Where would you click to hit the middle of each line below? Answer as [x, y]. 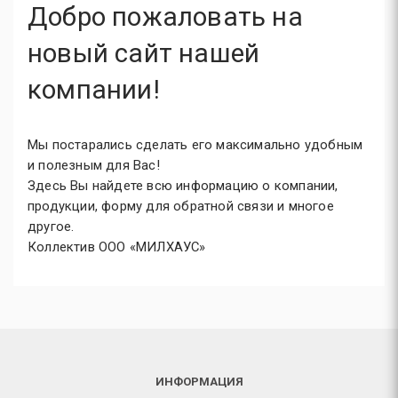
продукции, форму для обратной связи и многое [181, 206]
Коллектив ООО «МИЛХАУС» [117, 247]
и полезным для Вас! [94, 165]
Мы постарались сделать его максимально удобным [195, 145]
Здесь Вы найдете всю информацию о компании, [183, 186]
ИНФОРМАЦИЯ [199, 382]
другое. [51, 227]
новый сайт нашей [144, 53]
